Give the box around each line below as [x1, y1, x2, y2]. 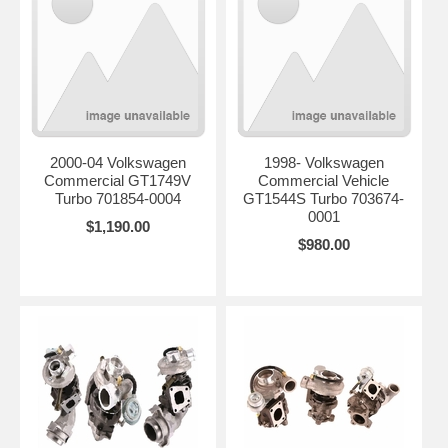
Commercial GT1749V [44, 171, 192, 189]
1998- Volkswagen [263, 153, 384, 171]
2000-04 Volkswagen [49, 153, 186, 171]
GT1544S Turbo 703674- [243, 189, 405, 207]
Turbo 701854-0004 [54, 189, 181, 207]
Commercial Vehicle [258, 171, 390, 189]
